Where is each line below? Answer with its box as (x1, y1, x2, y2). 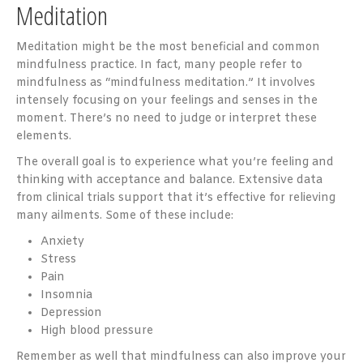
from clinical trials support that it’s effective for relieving (16, 190, 335, 206)
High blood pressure (41, 323, 153, 339)
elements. (16, 129, 71, 144)
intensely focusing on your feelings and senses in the (16, 93, 318, 109)
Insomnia (41, 288, 92, 303)
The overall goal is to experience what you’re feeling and (16, 155, 334, 170)
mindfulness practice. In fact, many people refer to (16, 58, 302, 73)
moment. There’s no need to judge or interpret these (16, 111, 317, 126)
